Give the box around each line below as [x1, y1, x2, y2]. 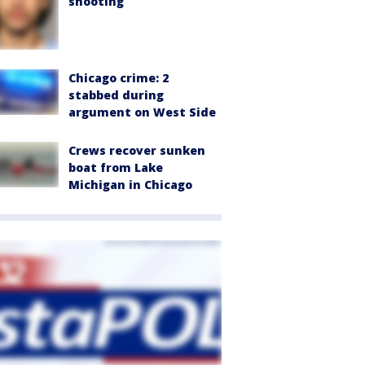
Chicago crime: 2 [68, 70, 169, 86]
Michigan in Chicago [68, 177, 192, 193]
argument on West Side [68, 104, 216, 121]
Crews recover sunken [68, 143, 205, 159]
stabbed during [68, 87, 164, 103]
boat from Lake [68, 160, 163, 176]
